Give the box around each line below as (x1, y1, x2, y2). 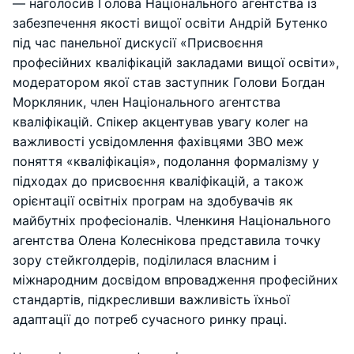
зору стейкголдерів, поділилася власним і (13, 251, 277, 268)
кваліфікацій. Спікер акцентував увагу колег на (13, 113, 308, 130)
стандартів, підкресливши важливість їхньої (13, 291, 290, 307)
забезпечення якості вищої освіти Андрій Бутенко (13, 14, 328, 31)
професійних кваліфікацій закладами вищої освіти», (13, 54, 339, 70)
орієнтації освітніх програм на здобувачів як (13, 192, 293, 209)
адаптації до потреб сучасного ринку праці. (13, 311, 287, 327)
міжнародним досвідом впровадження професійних (13, 271, 338, 288)
